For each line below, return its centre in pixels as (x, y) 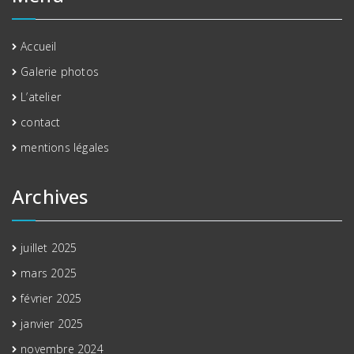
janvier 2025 (52, 323)
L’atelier (41, 96)
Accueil (39, 46)
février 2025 (51, 298)
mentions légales (65, 147)
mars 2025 (49, 273)
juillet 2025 (49, 247)
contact (41, 122)
